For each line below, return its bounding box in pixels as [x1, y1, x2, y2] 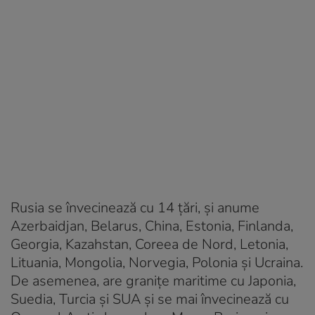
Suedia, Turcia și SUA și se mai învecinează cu [11, 290, 289, 309]
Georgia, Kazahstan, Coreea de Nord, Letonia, [11, 235, 288, 255]
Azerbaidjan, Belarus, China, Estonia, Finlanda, [11, 217, 293, 236]
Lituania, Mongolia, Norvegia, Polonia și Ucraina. [11, 253, 303, 273]
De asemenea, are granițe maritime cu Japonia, [11, 271, 296, 291]
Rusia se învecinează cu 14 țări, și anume [11, 198, 259, 218]
